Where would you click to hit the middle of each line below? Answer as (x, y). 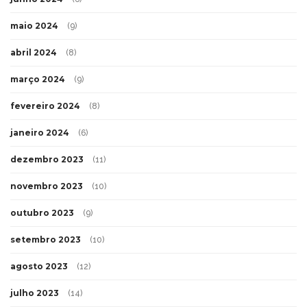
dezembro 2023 (47, 160)
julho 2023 (35, 293)
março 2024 (38, 79)
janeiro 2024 (40, 133)
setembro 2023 (46, 240)
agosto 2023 (39, 267)
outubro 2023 (42, 213)
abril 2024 (34, 53)
